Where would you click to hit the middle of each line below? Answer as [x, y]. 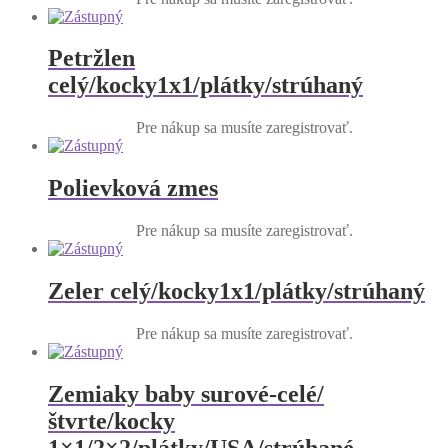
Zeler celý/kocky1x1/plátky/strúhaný [236, 291]
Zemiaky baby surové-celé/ [186, 393]
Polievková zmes [133, 188]
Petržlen [91, 58]
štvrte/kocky [111, 420]
